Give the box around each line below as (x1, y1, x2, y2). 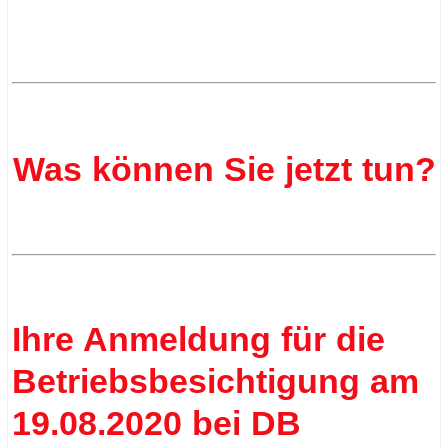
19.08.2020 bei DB (12, 404, 302, 443)
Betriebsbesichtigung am (12, 362, 420, 401)
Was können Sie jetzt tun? (12, 150, 436, 189)
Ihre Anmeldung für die (12, 320, 386, 359)
